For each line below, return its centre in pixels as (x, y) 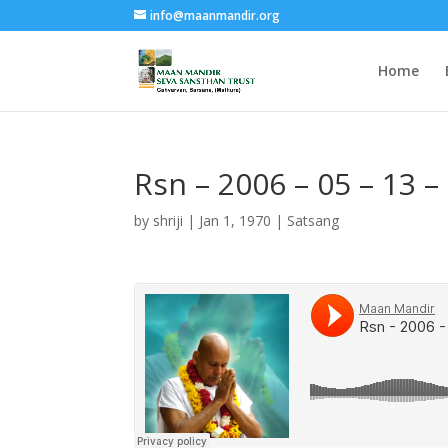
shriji (168, 220)
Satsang (313, 220)
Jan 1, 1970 (235, 220)
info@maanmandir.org (215, 15)
